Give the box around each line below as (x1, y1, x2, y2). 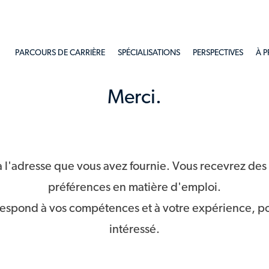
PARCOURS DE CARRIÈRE (15, 48, 105, 58)
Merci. (107, 88, 162, 109)
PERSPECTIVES (193, 48, 243, 58)
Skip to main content (98, 2, 171, 11)
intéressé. (109, 224, 160, 237)
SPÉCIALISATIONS (118, 48, 180, 58)
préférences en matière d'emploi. (48, 182, 221, 195)
